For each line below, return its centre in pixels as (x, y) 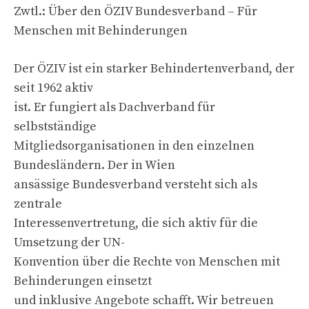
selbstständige (55, 126)
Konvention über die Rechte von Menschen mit (147, 261)
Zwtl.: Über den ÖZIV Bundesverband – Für (136, 11)
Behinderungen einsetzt (83, 281)
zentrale (38, 203)
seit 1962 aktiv (53, 88)
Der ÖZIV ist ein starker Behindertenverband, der (154, 68)
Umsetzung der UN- (69, 242)
